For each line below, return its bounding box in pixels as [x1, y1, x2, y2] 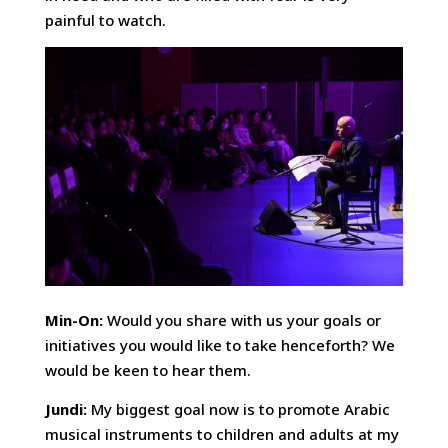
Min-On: [44, 309, 107, 330]
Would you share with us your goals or [106, 309, 381, 330]
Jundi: [44, 398, 91, 419]
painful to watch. [44, 10, 166, 31]
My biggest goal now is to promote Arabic [90, 398, 390, 419]
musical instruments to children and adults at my [44, 423, 399, 444]
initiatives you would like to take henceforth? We [44, 334, 395, 355]
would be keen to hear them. [44, 359, 251, 380]
